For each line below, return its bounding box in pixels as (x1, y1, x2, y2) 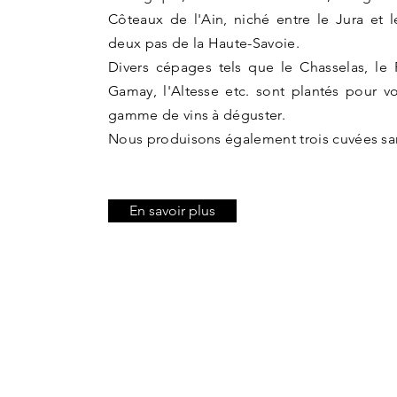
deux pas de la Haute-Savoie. (108, 35, 304, 51)
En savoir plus (129, 202, 215, 219)
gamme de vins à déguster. (108, 106, 286, 123)
